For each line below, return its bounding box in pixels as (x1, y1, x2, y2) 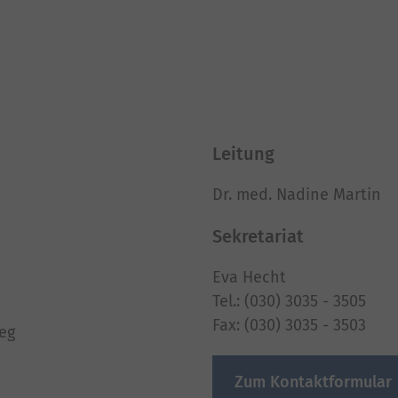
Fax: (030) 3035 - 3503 (212, 315, 366, 335)
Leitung (212, 143, 275, 164)
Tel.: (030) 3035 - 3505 (212, 291, 366, 311)
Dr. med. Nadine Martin (212, 185, 381, 204)
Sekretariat (212, 226, 304, 247)
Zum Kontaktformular (235, 372, 392, 392)
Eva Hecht (212, 267, 286, 287)
